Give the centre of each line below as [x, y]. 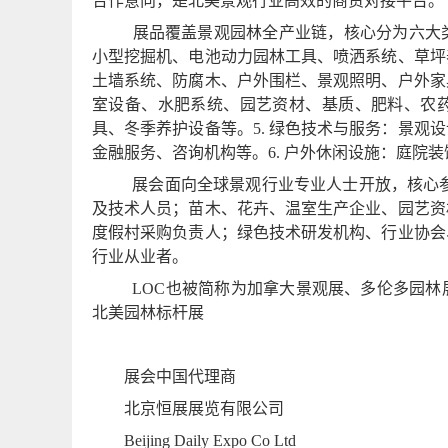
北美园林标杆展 [148, 313]
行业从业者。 [140, 257]
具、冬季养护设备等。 [172, 129]
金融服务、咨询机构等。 [180, 153]
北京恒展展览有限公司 [204, 409]
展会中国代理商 [180, 377]
